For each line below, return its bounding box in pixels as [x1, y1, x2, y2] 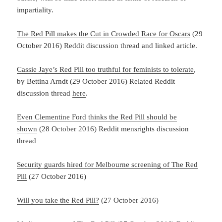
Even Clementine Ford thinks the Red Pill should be [17, 112, 177, 121]
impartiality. [17, 5, 54, 14]
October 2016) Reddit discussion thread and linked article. [17, 41, 198, 50]
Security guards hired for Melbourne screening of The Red [17, 160, 198, 168]
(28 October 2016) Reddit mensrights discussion [37, 124, 189, 133]
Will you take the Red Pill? [17, 196, 100, 204]
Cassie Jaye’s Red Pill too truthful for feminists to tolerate [17, 65, 194, 73]
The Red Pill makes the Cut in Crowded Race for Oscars [17, 29, 191, 38]
